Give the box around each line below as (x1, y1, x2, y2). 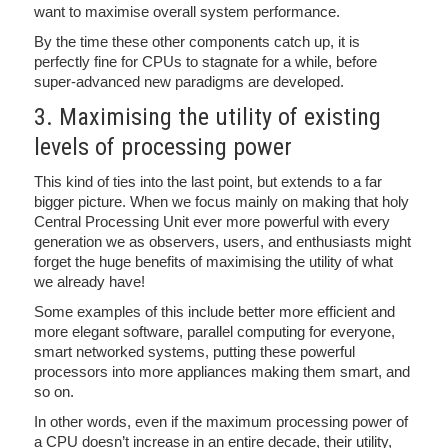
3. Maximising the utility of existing (34, 102, 381, 131)
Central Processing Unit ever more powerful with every (34, 212, 390, 230)
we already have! (34, 272, 145, 290)
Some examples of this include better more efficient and (34, 302, 395, 320)
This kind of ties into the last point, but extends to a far (34, 172, 382, 190)
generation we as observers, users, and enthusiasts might (34, 232, 411, 250)
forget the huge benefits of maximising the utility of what (34, 252, 393, 270)
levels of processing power (34, 132, 292, 161)
